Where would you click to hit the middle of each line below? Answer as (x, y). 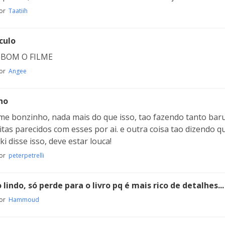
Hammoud (24, 200)
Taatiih (18, 11)
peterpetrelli (26, 155)
